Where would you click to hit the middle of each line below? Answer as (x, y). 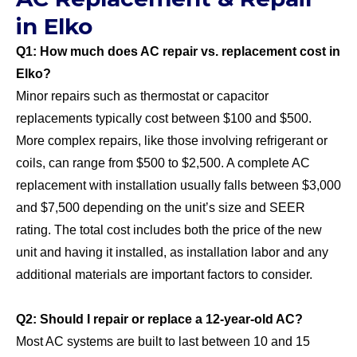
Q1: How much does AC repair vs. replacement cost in (178, 51)
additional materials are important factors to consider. (164, 274)
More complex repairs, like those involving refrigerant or (172, 140)
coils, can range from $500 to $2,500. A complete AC (163, 163)
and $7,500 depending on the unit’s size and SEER (161, 207)
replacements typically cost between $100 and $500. (164, 118)
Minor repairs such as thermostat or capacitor (142, 96)
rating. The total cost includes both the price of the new (169, 229)
